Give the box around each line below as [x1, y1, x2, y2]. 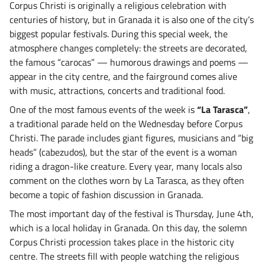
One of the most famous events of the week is [9, 102, 197, 117]
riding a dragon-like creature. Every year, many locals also [9, 159, 242, 173]
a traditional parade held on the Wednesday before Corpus [9, 116, 243, 131]
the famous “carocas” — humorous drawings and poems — [9, 54, 248, 69]
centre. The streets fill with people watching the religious [9, 248, 239, 263]
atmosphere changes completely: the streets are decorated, [9, 40, 247, 55]
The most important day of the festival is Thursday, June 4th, [9, 206, 254, 221]
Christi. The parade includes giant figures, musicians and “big [9, 130, 253, 145]
